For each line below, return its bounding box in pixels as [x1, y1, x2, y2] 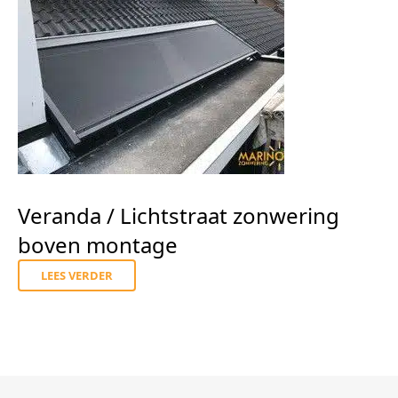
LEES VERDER [41, 267, 113, 283]
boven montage [18, 230, 178, 259]
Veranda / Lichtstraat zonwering [18, 201, 339, 230]
